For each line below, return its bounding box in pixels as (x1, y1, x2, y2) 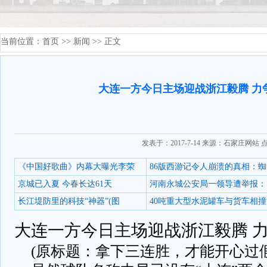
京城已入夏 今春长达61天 (18, 179, 112, 188)
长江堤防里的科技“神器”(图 (18, 197, 120, 206)
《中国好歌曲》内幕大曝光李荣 (18, 162, 135, 171)
